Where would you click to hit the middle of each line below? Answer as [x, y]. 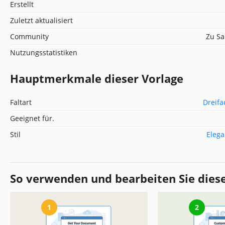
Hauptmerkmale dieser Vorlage [97, 78]
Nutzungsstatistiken [44, 52]
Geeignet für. [32, 118]
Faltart [21, 102]
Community [29, 36]
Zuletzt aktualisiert [41, 20]
